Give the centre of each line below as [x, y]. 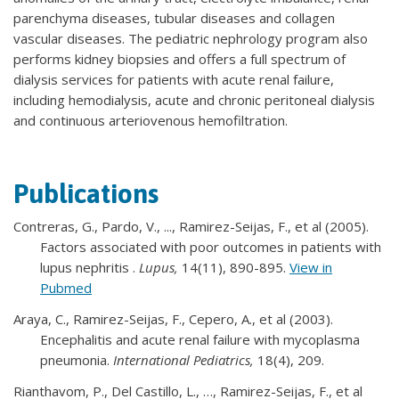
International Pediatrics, [185, 359]
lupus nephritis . [90, 267]
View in [311, 267]
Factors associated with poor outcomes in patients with [211, 246]
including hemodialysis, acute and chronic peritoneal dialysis [194, 99]
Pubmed [66, 287]
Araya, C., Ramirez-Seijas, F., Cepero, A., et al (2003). [173, 318]
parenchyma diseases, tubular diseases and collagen [174, 17]
